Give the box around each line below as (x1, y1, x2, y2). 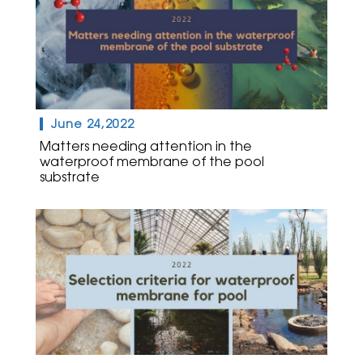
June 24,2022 (51, 117, 135, 130)
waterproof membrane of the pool (40, 154, 264, 170)
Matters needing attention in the (40, 139, 252, 155)
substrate (40, 169, 100, 186)
